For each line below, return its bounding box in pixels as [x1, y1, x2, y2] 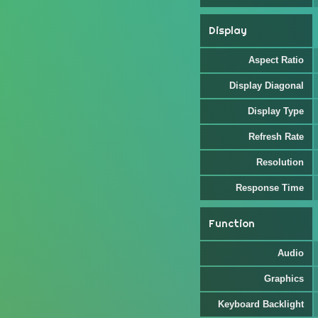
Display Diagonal [229, 80, 304, 91]
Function [209, 217, 255, 230]
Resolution [256, 157, 304, 168]
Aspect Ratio [248, 55, 304, 65]
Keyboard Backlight [218, 299, 304, 309]
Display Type [248, 106, 304, 116]
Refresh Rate [248, 131, 304, 142]
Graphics [264, 273, 304, 284]
